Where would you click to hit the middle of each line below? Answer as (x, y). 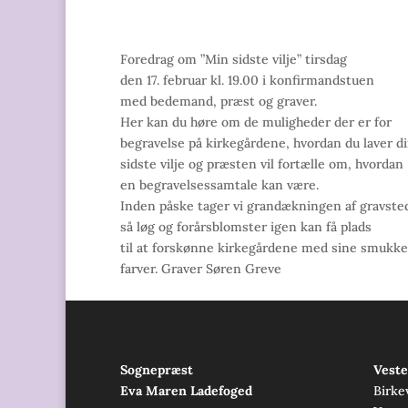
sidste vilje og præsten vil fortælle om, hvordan (262, 164)
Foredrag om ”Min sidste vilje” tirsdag (234, 60)
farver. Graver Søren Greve (201, 269)
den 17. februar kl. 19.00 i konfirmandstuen (247, 81)
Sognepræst (157, 370)
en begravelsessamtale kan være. (219, 185)
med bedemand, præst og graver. (219, 102)
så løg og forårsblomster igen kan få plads (246, 227)
